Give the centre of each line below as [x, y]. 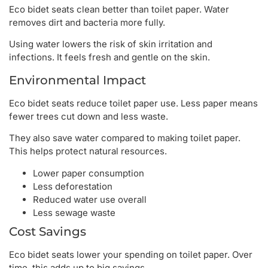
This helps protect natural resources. [88, 151]
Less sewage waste [74, 212]
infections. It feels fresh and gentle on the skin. [109, 57]
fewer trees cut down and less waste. [89, 116]
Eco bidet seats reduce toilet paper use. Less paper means [133, 103]
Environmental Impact [77, 80]
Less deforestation [73, 186]
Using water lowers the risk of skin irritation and [111, 44]
